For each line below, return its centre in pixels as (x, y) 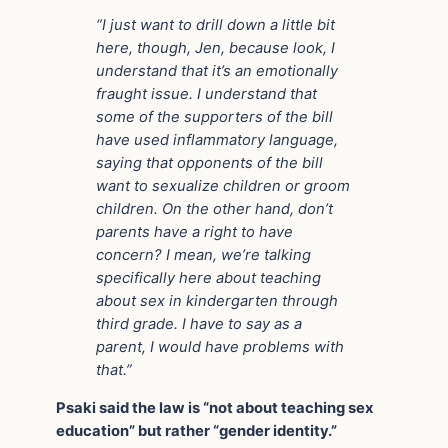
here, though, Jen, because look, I (215, 48)
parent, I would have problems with (220, 347)
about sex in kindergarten (187, 301)
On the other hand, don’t (247, 209)
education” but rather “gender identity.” (196, 430)
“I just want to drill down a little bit (215, 25)
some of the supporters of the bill (214, 117)
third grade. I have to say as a (199, 324)
